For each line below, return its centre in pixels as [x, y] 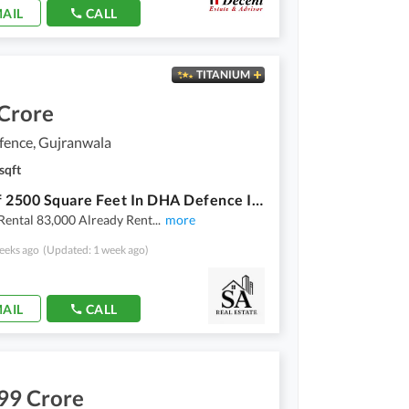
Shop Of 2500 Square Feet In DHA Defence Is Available [257, 199]
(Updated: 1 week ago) [96, 249]
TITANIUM [223, 74]
